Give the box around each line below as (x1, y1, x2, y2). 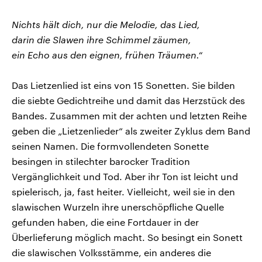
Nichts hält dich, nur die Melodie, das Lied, (12, 18, 200, 30)
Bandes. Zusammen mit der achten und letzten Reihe (12, 109, 247, 121)
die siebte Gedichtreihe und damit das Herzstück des (12, 94, 245, 106)
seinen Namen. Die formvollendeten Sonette (12, 140, 209, 151)
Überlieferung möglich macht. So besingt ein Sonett (12, 231, 243, 243)
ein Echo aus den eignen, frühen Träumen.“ (12, 49, 202, 60)
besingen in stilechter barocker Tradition (12, 155, 190, 167)
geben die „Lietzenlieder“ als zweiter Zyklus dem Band (12, 125, 250, 136)
